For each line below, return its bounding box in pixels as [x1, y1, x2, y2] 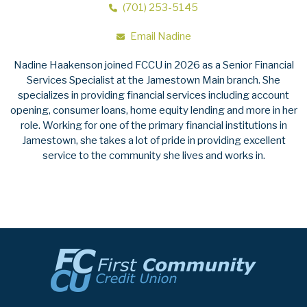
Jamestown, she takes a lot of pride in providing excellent [21, 134, 286, 147]
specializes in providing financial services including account [18, 88, 289, 101]
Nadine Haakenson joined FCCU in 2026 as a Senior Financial [13, 58, 294, 71]
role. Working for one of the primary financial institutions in [20, 119, 287, 132]
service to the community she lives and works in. [42, 149, 265, 162]
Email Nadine [130, 29, 191, 42]
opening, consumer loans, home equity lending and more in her [10, 103, 297, 116]
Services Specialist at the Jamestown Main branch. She [27, 73, 280, 86]
